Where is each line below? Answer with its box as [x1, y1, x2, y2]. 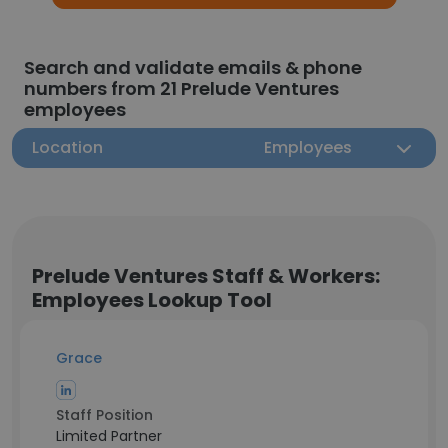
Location [32, 136, 103, 159]
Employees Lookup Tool [32, 286, 272, 314]
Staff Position [56, 405, 153, 425]
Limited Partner [56, 426, 162, 446]
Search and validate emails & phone [24, 55, 362, 80]
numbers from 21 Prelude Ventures [24, 76, 339, 101]
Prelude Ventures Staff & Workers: [32, 262, 380, 290]
